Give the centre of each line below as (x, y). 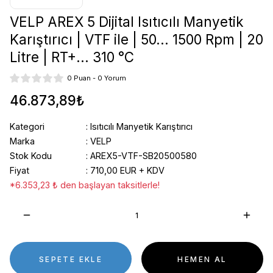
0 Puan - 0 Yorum (97, 78)
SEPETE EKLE (71, 259)
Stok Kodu (31, 156)
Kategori (27, 126)
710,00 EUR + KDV (127, 170)
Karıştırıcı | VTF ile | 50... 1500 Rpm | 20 (136, 39)
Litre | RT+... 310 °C (72, 57)
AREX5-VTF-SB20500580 (143, 156)
